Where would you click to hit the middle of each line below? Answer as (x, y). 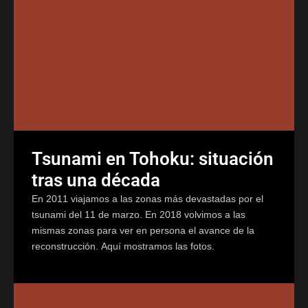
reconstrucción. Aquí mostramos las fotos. (123, 246)
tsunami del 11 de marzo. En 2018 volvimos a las (139, 214)
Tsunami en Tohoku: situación (153, 158)
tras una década (96, 180)
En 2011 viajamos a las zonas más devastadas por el (147, 198)
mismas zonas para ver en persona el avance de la (143, 230)
